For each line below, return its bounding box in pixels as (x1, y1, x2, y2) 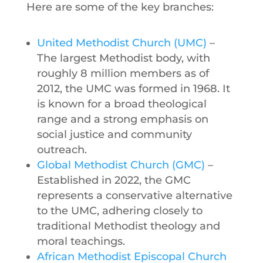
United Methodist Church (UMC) (36, 36, 207, 49)
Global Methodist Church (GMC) (36, 158, 205, 171)
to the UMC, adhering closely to (36, 204, 203, 217)
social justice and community (36, 127, 192, 141)
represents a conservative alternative (36, 188, 232, 202)
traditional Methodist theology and (36, 219, 220, 232)
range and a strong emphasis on (36, 112, 208, 126)
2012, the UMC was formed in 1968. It (36, 82, 230, 95)
